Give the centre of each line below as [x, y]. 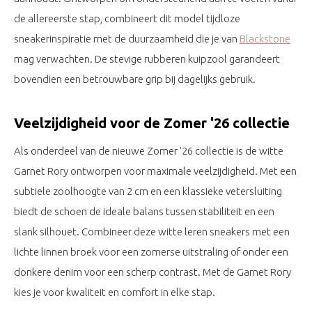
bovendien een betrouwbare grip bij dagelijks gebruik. [135, 79]
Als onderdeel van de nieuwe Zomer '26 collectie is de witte [149, 151]
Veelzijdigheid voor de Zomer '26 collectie [152, 123]
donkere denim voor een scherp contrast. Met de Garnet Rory [153, 272]
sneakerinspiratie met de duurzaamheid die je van [127, 39]
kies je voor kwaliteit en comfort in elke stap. [115, 292]
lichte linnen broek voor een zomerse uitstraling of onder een [151, 252]
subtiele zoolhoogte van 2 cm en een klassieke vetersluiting [148, 191]
